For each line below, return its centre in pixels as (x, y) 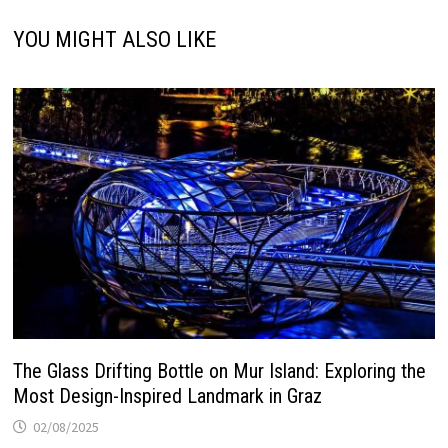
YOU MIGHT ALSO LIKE (114, 39)
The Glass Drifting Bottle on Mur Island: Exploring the (219, 371)
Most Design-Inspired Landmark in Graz (167, 396)
